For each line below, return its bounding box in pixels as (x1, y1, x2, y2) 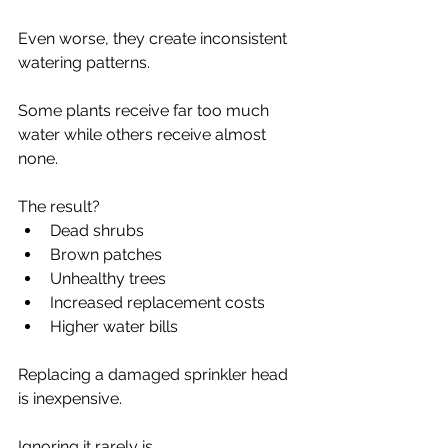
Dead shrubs (50, 220, 144, 240)
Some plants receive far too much (18, 100, 273, 120)
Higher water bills (50, 316, 178, 336)
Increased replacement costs (50, 292, 265, 312)
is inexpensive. (18, 388, 122, 408)
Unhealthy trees (50, 268, 166, 288)
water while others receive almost (18, 124, 270, 144)
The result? (18, 196, 100, 216)
